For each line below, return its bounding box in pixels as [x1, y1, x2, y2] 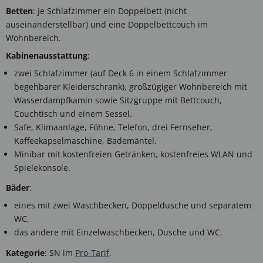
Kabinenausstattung [6, 50, 87, 62]
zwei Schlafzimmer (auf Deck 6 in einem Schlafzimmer [14, 68, 227, 79]
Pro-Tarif [75, 247, 109, 258]
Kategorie [6, 247, 45, 258]
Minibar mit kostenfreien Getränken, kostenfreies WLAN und [14, 149, 252, 160]
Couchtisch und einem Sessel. [14, 108, 132, 120]
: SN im [45, 247, 75, 258]
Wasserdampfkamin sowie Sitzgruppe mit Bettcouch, [14, 95, 222, 106]
